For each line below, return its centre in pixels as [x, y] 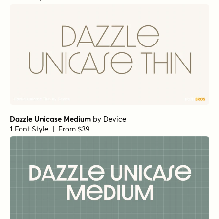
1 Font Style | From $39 [50, 129]
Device [115, 119]
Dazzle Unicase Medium [50, 119]
